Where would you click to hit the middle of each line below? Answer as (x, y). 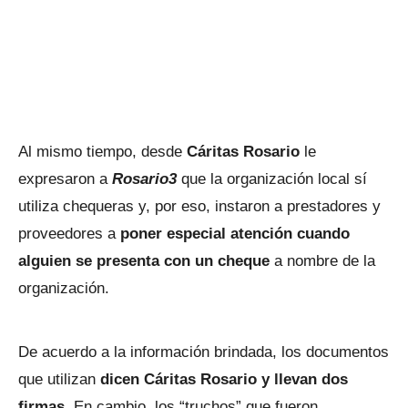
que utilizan (57, 379)
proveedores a (69, 234)
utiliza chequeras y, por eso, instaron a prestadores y (199, 206)
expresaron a (65, 179)
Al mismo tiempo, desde (102, 152)
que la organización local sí (272, 179)
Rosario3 (144, 179)
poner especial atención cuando (235, 234)
